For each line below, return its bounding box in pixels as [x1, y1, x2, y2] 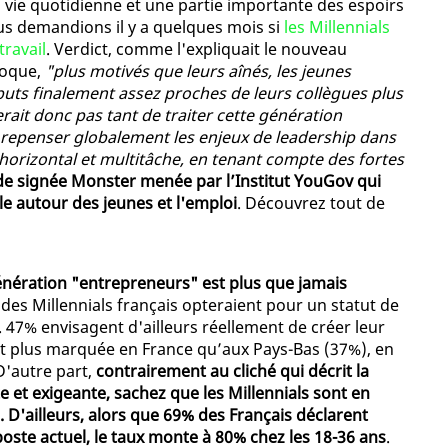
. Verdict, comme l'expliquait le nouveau [46, 38, 347, 61]
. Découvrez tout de [237, 192, 385, 215]
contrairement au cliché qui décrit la [96, 360, 369, 383]
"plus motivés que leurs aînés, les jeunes [45, 60, 351, 83]
